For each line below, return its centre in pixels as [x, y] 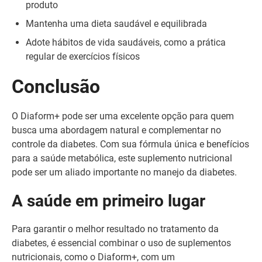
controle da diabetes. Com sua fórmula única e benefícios [130, 144]
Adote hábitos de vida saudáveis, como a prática [126, 42]
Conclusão [56, 87]
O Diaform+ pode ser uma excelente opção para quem [123, 116]
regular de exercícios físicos [83, 56]
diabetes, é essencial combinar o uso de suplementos [121, 243]
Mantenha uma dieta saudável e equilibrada [116, 24]
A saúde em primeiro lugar [108, 201]
